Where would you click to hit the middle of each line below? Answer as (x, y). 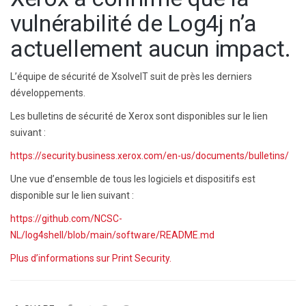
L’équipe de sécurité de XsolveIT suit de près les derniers (131, 76)
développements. (48, 93)
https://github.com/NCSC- (66, 218)
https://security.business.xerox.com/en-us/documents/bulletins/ (150, 155)
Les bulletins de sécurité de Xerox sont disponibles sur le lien (139, 116)
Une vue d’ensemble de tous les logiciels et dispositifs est (133, 179)
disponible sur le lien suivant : (72, 195)
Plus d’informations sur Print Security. (91, 258)
